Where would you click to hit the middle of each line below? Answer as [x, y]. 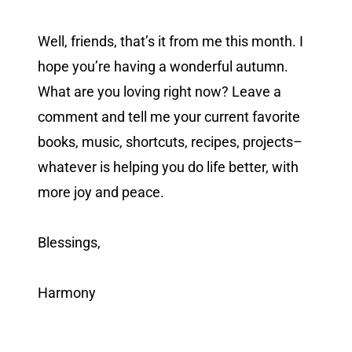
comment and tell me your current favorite [169, 117]
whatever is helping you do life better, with [168, 167]
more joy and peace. [101, 192]
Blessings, [69, 243]
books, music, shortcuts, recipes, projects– [170, 142]
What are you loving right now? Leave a [159, 92]
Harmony [67, 293]
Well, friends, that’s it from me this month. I [170, 42]
